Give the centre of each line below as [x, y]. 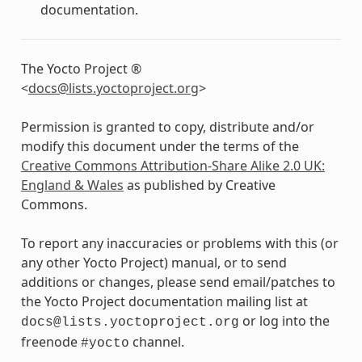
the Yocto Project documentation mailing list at [164, 301]
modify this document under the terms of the [160, 146]
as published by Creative [199, 185]
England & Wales [72, 185]
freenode [51, 341]
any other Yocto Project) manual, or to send [154, 262]
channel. [156, 341]
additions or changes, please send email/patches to [178, 282]
